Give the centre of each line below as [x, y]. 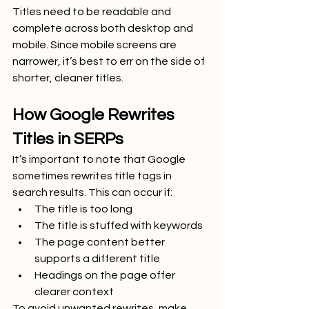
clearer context [74, 291]
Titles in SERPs [68, 139]
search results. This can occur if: [92, 192]
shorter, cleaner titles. [68, 78]
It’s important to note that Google [100, 159]
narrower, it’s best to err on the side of [110, 61]
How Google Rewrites [95, 114]
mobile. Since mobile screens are [96, 44]
